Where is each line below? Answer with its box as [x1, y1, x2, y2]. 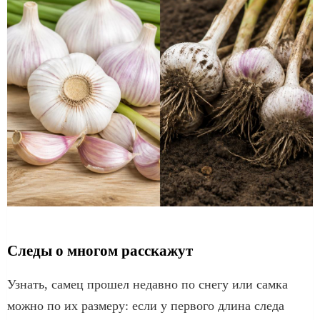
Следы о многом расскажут [7, 241, 193, 259]
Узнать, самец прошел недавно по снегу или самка [7, 276, 288, 291]
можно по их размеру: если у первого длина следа [7, 298, 284, 313]
